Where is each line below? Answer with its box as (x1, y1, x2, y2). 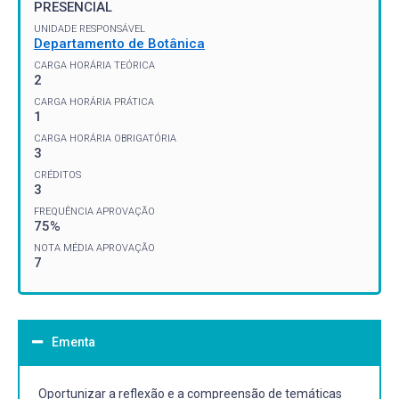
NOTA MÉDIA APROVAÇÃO (34, 241, 155, 254)
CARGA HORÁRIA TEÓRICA (34, 59, 155, 71)
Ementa (52, 334, 95, 349)
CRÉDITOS (34, 168, 81, 181)
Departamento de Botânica (34, 35, 205, 52)
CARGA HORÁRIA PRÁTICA (34, 95, 154, 108)
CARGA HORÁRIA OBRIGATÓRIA (34, 132, 176, 144)
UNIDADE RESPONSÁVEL (34, 22, 145, 35)
